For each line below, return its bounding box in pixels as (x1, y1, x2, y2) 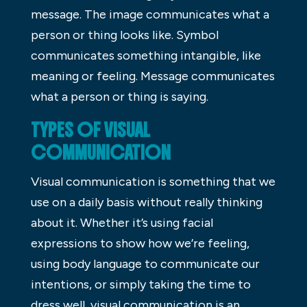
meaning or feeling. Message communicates (30, 69, 275, 84)
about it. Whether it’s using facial (30, 215, 213, 231)
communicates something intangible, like (30, 48, 261, 64)
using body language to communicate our (30, 256, 260, 272)
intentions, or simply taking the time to (30, 277, 251, 293)
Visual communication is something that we (30, 174, 275, 190)
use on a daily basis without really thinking (30, 195, 262, 210)
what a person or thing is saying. (30, 89, 208, 105)
